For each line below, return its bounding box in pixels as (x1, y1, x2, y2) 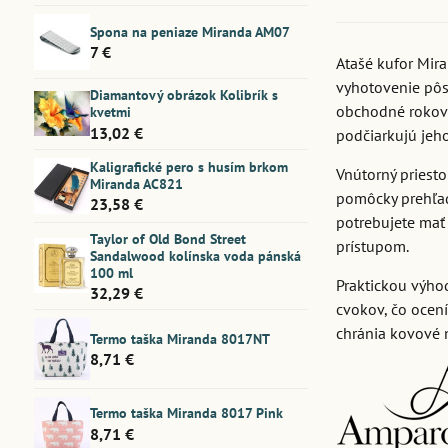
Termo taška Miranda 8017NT (89, 329, 270, 348)
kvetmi (89, 103, 131, 121)
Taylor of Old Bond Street (89, 229, 246, 248)
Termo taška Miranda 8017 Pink (89, 404, 283, 423)
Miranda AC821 (89, 174, 183, 193)
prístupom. (336, 236, 410, 257)
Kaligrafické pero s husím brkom (89, 157, 288, 176)
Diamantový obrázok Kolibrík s (89, 86, 278, 104)
